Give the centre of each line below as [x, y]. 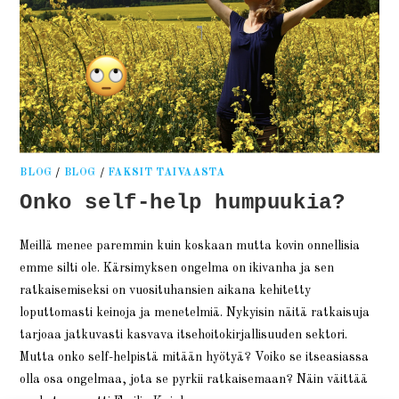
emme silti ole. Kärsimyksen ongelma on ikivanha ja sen [177, 269]
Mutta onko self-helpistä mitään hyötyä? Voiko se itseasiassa [195, 358]
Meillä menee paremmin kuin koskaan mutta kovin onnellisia [190, 246]
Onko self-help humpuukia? [183, 203]
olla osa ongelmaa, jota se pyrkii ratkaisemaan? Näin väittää [194, 380]
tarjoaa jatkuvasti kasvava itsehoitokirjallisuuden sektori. [184, 335]
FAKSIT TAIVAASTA [166, 173]
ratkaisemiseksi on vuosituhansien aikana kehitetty [166, 291]
